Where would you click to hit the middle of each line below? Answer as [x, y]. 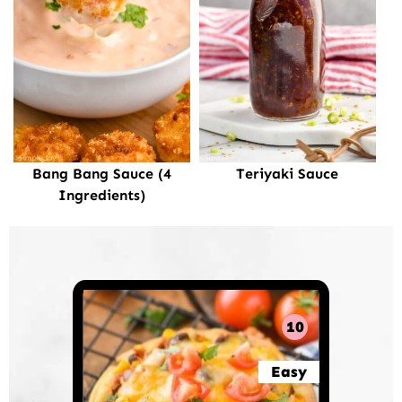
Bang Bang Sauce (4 [101, 173]
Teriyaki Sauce [288, 173]
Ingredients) [101, 195]
